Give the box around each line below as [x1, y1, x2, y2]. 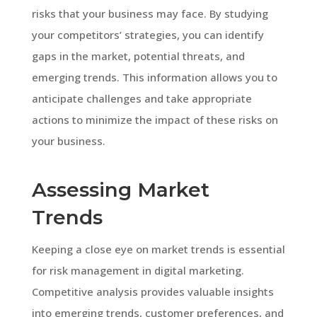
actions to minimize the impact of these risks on [31, 112, 278, 127]
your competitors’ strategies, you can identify [31, 27, 264, 42]
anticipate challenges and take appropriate [31, 91, 252, 105]
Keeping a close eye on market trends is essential [31, 241, 285, 256]
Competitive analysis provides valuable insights [31, 284, 274, 299]
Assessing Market [31, 177, 209, 202]
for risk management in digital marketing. [31, 263, 244, 277]
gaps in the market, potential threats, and [31, 48, 245, 63]
